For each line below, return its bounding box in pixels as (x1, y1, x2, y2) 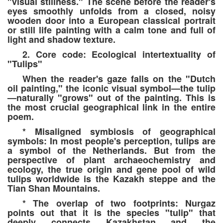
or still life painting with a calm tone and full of (7, 23, 216, 37)
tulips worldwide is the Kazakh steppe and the (7, 172, 216, 186)
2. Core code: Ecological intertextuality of (22, 48, 216, 61)
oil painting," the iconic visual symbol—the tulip (7, 82, 216, 95)
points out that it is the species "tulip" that (7, 206, 216, 220)
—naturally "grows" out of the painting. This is (7, 91, 216, 105)
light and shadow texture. (7, 33, 115, 46)
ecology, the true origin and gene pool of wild (7, 163, 216, 176)
